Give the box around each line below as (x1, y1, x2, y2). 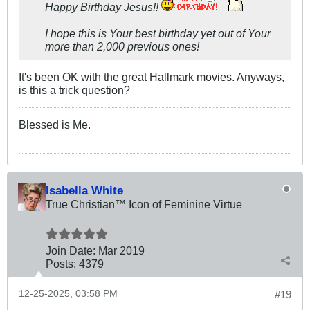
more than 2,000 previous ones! (45, 40, 199, 53)
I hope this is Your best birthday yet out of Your (45, 27, 271, 40)
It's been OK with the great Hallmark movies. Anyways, (19, 71, 284, 84)
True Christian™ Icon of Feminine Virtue (46, 198, 242, 211)
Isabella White (46, 183, 123, 198)
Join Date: (46, 244, 95, 257)
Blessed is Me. (19, 118, 91, 131)
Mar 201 (98, 244, 138, 257)
